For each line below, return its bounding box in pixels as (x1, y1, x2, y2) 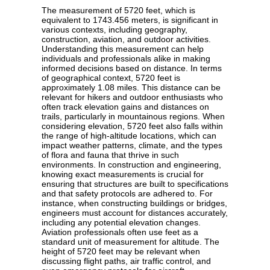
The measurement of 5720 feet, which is (42, 5, 195, 16)
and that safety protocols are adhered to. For (42, 189, 213, 199)
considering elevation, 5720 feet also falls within (42, 121, 223, 131)
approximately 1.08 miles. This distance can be (42, 83, 221, 93)
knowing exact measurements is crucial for (42, 169, 204, 180)
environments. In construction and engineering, (42, 160, 221, 170)
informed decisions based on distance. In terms (42, 63, 222, 74)
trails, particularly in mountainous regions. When (42, 111, 225, 122)
